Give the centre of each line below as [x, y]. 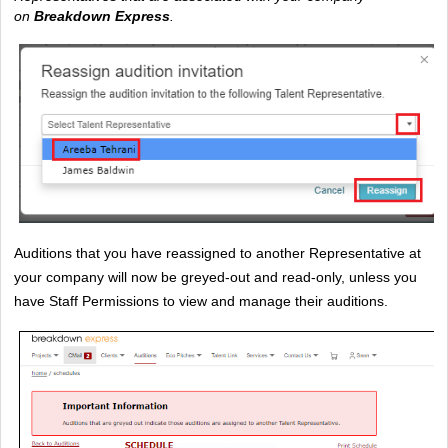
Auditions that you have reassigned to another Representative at [217, 252]
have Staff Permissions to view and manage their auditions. [201, 300]
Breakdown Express [102, 15]
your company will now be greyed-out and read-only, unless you [215, 276]
